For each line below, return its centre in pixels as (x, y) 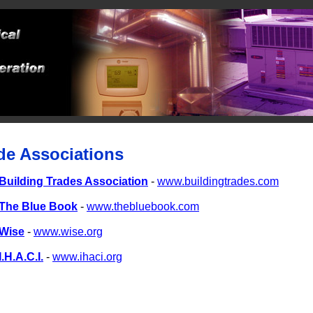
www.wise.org (68, 232)
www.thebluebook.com (143, 207)
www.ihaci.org (87, 257)
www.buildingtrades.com (218, 182)
